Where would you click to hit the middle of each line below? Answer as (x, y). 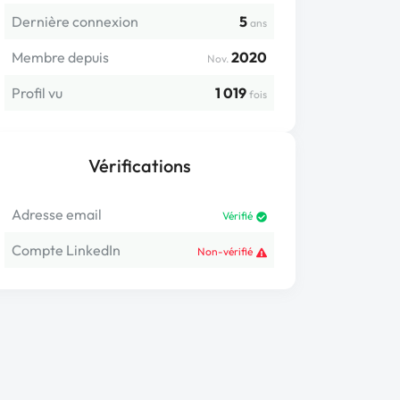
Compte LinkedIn (66, 250)
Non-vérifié (225, 251)
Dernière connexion (75, 21)
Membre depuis (60, 57)
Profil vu (37, 93)
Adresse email (57, 214)
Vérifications (139, 166)
